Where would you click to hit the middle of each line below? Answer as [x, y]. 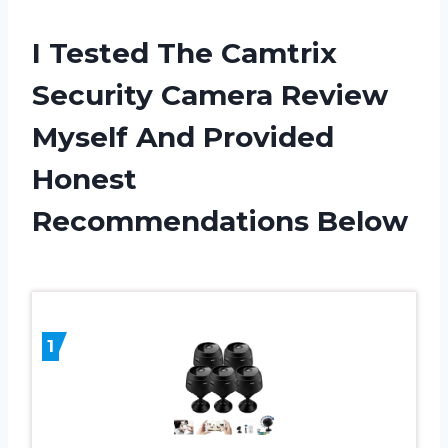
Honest [84, 179]
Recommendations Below [220, 221]
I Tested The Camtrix [184, 53]
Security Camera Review [210, 95]
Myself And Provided [183, 137]
